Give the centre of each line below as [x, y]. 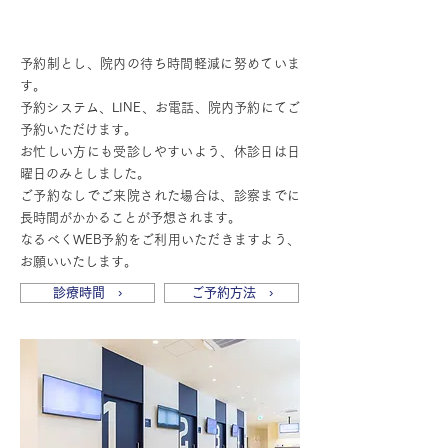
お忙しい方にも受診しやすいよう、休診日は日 [160, 151]
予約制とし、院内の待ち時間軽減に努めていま [160, 63]
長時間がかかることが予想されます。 [130, 217]
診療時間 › [87, 292]
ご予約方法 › [231, 292]
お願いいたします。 [78, 261]
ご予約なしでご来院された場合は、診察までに [160, 195]
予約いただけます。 [78, 129]
